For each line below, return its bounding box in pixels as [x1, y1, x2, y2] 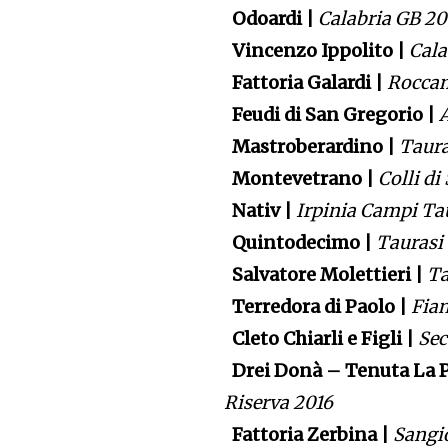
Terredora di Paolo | [224, 295, 412, 319]
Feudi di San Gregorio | [224, 103, 440, 127]
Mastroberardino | [224, 135, 400, 159]
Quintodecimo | [224, 231, 377, 255]
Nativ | [224, 199, 297, 223]
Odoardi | [224, 7, 319, 31]
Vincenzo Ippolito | [224, 39, 410, 63]
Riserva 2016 [224, 391, 334, 415]
